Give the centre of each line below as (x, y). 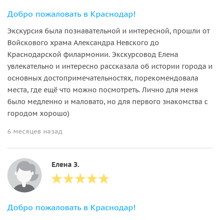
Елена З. (66, 164)
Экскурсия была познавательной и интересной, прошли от (109, 31)
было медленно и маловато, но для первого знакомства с (108, 101)
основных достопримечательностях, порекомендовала (103, 78)
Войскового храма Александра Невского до (83, 42)
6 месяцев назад (35, 131)
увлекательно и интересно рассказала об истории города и (110, 66)
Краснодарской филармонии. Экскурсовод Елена (93, 54)
